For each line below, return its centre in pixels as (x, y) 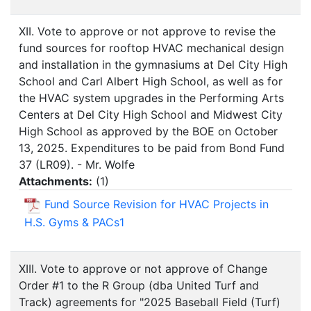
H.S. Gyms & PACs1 (74, 222)
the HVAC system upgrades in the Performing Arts (151, 98)
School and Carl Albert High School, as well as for (151, 82)
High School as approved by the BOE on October (148, 132)
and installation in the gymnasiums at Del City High (153, 65)
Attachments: (56, 182)
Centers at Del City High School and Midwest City (151, 115)
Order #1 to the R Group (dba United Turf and (139, 286)
